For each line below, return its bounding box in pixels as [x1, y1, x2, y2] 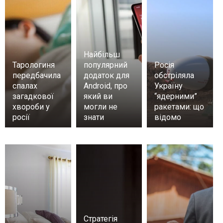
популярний [83, 60, 127, 70]
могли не [83, 102, 117, 111]
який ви [83, 91, 112, 101]
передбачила [12, 70, 61, 80]
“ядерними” [154, 91, 198, 101]
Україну [154, 81, 183, 91]
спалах [12, 81, 37, 91]
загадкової [12, 91, 54, 101]
